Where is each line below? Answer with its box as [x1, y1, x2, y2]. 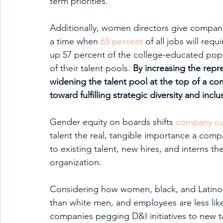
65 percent [101, 36, 143, 47]
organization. [50, 157, 104, 168]
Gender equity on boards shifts [50, 116, 176, 127]
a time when [50, 36, 101, 47]
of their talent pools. [50, 63, 133, 74]
